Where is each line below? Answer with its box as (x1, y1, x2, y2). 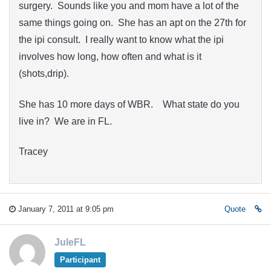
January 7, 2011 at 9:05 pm (16, 204, 114, 214)
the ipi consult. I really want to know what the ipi (19, 34, 224, 45)
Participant (59, 255, 100, 264)
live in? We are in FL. (19, 116, 112, 126)
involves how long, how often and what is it (19, 51, 201, 62)
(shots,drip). (19, 68, 69, 79)
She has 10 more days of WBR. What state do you (19, 99, 242, 109)
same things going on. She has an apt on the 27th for (19, 18, 246, 28)
